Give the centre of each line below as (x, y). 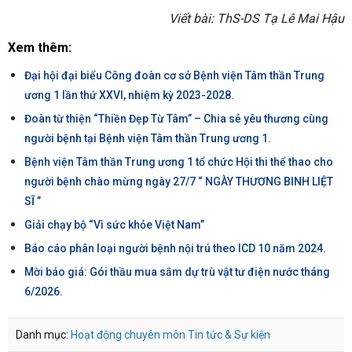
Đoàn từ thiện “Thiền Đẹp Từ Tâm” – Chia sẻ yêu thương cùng (176, 119)
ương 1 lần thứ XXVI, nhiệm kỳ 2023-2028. (129, 95)
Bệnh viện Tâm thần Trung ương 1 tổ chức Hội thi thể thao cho (178, 162)
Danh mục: (42, 335)
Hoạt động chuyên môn (128, 335)
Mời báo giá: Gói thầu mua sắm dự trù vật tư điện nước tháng (177, 272)
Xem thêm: (40, 48)
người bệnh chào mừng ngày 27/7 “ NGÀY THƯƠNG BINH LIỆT (178, 182)
